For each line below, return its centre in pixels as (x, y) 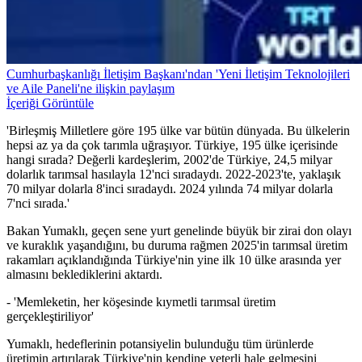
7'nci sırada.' (38, 204)
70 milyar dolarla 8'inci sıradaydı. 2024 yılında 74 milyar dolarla (170, 189)
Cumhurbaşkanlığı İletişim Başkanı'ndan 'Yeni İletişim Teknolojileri (178, 74)
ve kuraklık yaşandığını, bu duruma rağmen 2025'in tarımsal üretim (177, 246)
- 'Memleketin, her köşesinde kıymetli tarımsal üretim (141, 302)
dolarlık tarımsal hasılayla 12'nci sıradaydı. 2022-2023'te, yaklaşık (174, 175)
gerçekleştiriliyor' (50, 317)
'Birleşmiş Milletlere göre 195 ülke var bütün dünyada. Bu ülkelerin (178, 131)
